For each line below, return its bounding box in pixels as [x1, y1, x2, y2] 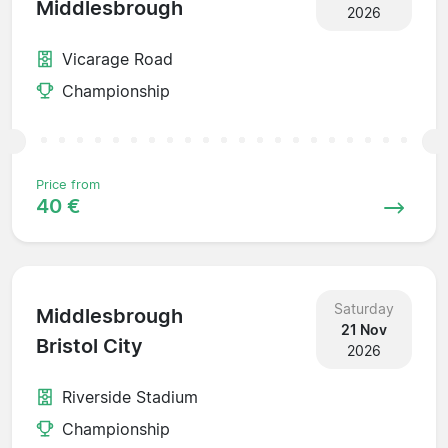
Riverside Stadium [62, 386, 198, 407]
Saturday [333, 299, 394, 317]
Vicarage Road [62, 48, 173, 69]
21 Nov [340, 320, 387, 338]
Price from [36, 176, 100, 192]
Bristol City [36, 334, 143, 359]
